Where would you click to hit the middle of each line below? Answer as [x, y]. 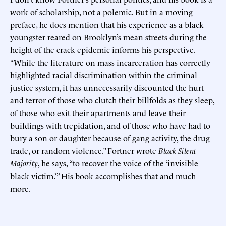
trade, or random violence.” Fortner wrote [84, 150]
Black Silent [177, 150]
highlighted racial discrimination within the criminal [104, 74]
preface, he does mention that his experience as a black [107, 24]
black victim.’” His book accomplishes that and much [103, 175]
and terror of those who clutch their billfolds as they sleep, [112, 100]
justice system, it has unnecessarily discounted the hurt [107, 87]
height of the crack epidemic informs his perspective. [103, 49]
